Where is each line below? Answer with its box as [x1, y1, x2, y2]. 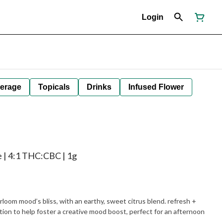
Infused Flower [128, 83, 184, 91]
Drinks [87, 83, 111, 91]
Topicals [38, 83, 70, 91]
